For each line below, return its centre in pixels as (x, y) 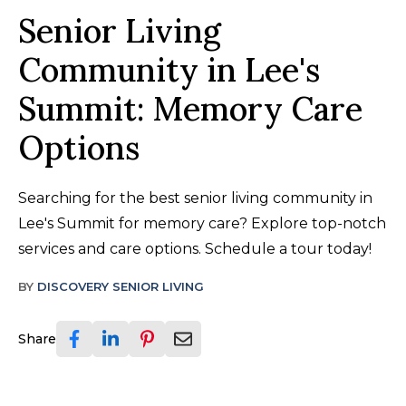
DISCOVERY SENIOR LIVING (121, 286)
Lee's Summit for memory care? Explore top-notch (202, 223)
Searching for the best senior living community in (195, 198)
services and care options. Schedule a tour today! (195, 248)
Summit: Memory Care (190, 108)
